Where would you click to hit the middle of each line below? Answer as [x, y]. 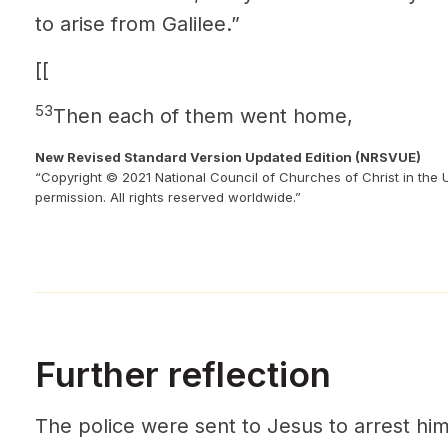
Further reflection [183, 374]
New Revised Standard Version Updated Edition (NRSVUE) [228, 157]
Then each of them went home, [203, 116]
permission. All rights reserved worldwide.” [168, 197]
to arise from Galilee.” [137, 24]
